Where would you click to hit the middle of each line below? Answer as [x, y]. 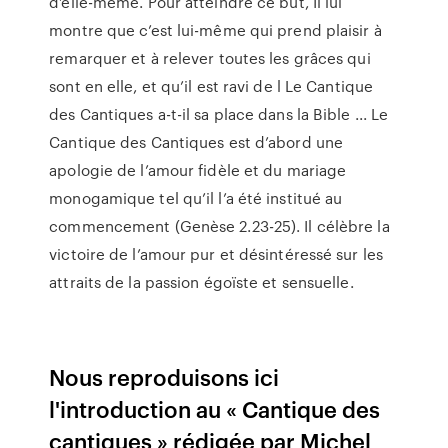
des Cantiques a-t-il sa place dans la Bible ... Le [219, 114]
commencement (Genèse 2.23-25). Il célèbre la [219, 226]
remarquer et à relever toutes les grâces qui [210, 58]
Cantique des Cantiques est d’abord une [196, 142]
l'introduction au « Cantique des [215, 408]
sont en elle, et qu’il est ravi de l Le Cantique [211, 86]
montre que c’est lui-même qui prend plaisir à [215, 30]
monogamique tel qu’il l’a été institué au [196, 198]
